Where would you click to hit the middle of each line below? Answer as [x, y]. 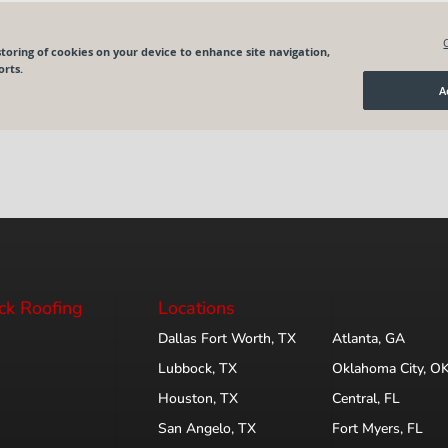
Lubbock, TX [198, 369]
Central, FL [365, 399]
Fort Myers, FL [377, 429]
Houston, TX [198, 399]
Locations [197, 308]
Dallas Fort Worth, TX [227, 339]
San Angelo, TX [207, 429]
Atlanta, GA [368, 339]
